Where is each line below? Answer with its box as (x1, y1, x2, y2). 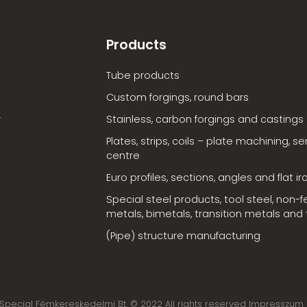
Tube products (106, 69, 180, 83)
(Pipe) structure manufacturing (106, 229, 260, 243)
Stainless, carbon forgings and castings (106, 112, 304, 127)
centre (106, 149, 140, 163)
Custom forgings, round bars (106, 90, 249, 105)
